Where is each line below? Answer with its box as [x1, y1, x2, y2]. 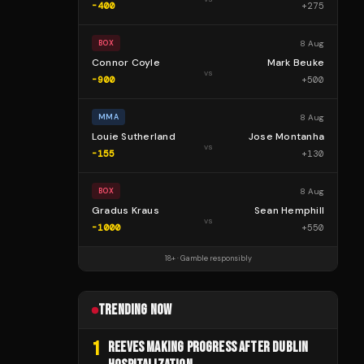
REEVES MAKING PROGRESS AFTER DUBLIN [108, 339, 309, 356]
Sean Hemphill [253, 204, 324, 217]
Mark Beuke [266, 56, 324, 69]
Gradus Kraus [92, 204, 159, 217]
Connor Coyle [92, 56, 160, 69]
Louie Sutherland [92, 130, 175, 143]
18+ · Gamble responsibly [164, 253, 252, 263]
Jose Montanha [248, 130, 324, 143]
